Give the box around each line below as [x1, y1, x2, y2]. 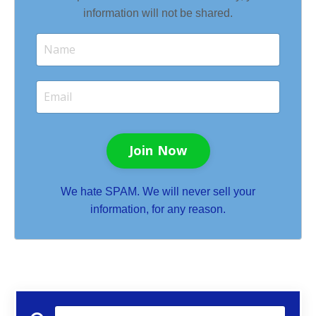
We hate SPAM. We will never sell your [61, 185, 255, 197]
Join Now [128, 142, 188, 159]
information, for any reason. [90, 202, 226, 215]
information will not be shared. [83, 6, 233, 19]
